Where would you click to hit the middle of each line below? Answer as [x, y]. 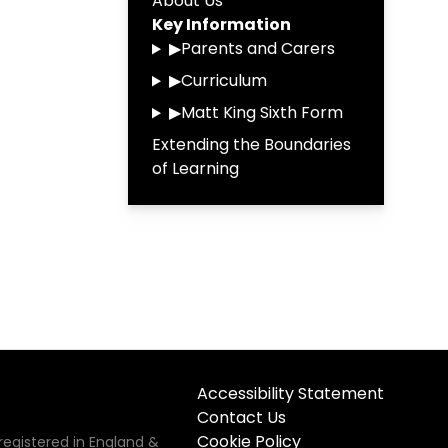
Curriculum [223, 81]
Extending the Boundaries [251, 145]
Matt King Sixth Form [261, 113]
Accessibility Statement [290, 394]
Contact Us [241, 418]
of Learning [195, 169]
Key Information [221, 25]
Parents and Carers [257, 49]
